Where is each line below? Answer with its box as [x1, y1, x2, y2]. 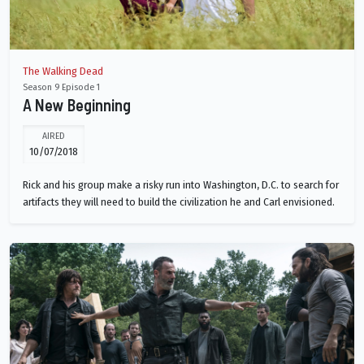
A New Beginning [23, 95, 131, 115]
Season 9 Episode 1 [23, 81, 100, 93]
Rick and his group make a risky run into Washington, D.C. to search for [23, 178, 339, 193]
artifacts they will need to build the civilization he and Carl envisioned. [23, 195, 335, 210]
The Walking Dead [23, 64, 103, 79]
